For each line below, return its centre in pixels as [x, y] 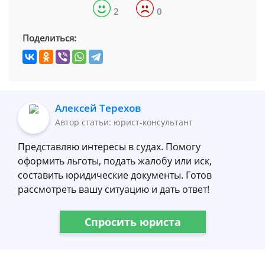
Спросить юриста [132, 222]
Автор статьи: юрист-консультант [124, 122]
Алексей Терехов [98, 108]
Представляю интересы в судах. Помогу [109, 147]
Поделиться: [49, 38]
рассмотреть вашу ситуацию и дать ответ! [114, 189]
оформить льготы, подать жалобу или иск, [115, 161]
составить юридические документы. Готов [115, 175]
